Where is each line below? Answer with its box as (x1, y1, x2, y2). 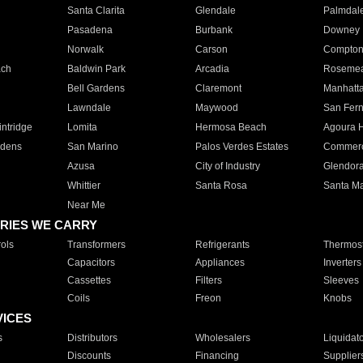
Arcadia (194, 63, 229, 75)
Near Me (66, 199, 105, 211)
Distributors (66, 332, 117, 344)
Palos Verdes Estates (194, 141, 288, 152)
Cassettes (66, 275, 111, 286)
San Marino (66, 141, 118, 152)
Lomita (66, 122, 97, 133)
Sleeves (322, 275, 359, 286)
